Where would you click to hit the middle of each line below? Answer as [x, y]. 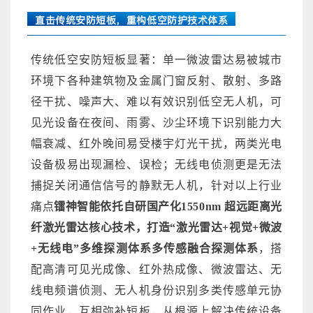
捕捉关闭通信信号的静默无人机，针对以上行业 [156, 185]
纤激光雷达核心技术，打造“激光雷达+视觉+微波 [156, 227]
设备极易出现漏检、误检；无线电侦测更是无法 [156, 164]
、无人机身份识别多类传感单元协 [193, 290]
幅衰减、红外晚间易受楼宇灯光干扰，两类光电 [156, 143]
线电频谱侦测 [67, 290]
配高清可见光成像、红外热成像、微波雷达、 [151, 269]
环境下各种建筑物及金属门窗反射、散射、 [145, 80]
